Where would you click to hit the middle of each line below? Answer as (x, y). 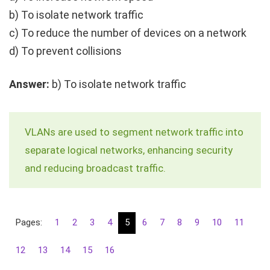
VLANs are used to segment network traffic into (134, 132)
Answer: (29, 84)
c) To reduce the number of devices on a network (128, 33)
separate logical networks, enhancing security (129, 150)
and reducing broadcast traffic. (95, 168)
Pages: (29, 223)
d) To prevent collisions (65, 51)
